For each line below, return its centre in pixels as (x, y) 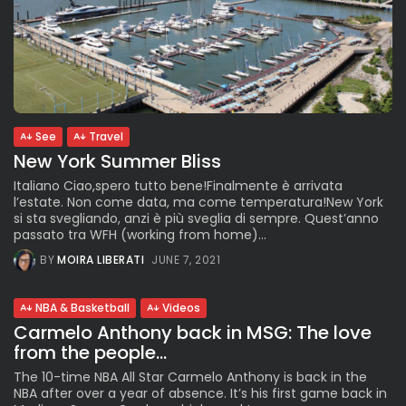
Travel (106, 137)
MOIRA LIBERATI (101, 260)
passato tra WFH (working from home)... (140, 235)
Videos (181, 308)
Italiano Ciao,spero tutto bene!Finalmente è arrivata (178, 186)
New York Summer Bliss (117, 162)
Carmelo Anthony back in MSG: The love (193, 333)
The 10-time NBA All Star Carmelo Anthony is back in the (190, 377)
